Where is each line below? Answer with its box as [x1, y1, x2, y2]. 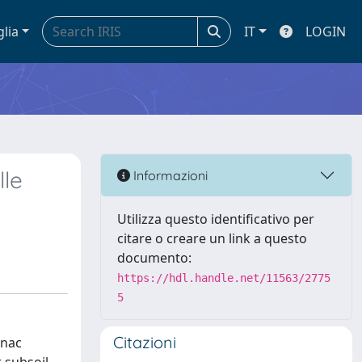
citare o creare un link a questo [117, 229, 307, 247]
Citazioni [113, 332, 176, 352]
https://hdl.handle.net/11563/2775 [117, 271, 330, 284]
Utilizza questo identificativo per [117, 210, 314, 228]
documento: [117, 249, 192, 267]
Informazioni [130, 166, 208, 183]
